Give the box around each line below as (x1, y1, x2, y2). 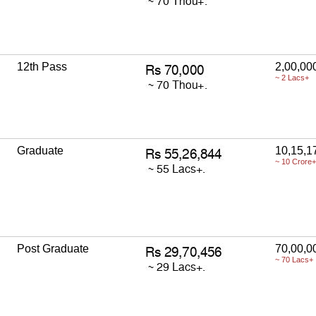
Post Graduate (17, 242, 89, 255)
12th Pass (17, 60, 67, 73)
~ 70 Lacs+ (275, 255, 313, 264)
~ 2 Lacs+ (275, 73, 309, 82)
